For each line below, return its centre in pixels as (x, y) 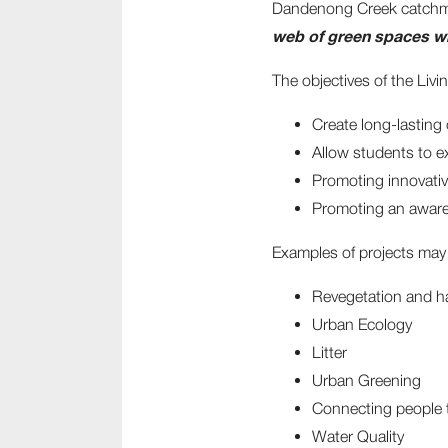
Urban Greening (366, 380)
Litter (329, 352)
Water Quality (358, 436)
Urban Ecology (362, 324)
